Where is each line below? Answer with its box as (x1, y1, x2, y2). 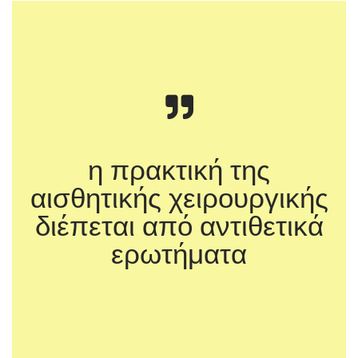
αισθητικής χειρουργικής (30, 181, 328, 215)
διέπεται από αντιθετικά (34, 209, 324, 243)
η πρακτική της (88, 153, 270, 187)
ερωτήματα (111, 237, 247, 271)
